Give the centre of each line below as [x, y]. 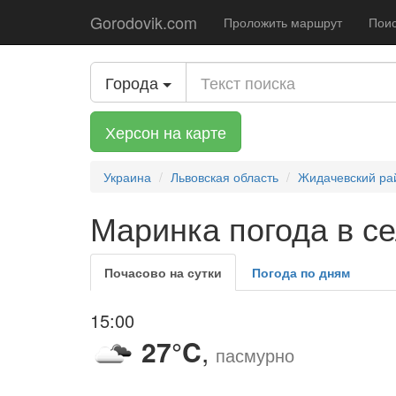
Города [132, 82]
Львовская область [225, 177]
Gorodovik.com [144, 22]
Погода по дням [301, 272]
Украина [127, 177]
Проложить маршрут [283, 22]
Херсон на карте [166, 132]
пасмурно [255, 355]
